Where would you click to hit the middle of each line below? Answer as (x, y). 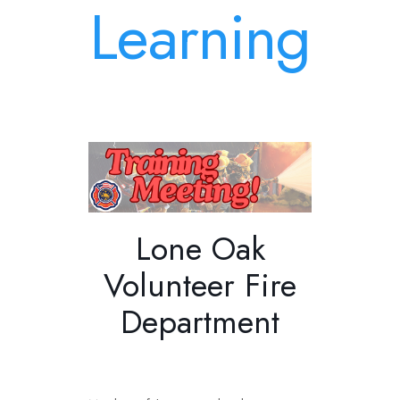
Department (200, 321)
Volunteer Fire (200, 285)
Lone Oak (200, 248)
